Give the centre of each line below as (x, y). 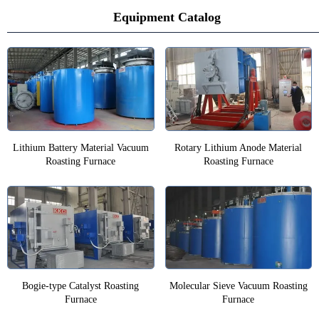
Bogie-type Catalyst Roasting (81, 286)
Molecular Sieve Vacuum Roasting (238, 286)
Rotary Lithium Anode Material (239, 147)
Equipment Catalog (167, 17)
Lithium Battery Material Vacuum (80, 147)
